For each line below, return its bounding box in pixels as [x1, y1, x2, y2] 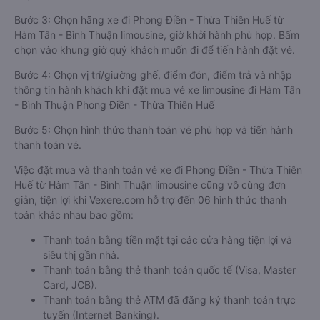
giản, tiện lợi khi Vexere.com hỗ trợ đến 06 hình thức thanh [14, 194, 286, 206]
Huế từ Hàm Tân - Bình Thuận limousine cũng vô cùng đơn [14, 179, 286, 191]
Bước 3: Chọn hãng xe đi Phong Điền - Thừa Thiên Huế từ [14, 14, 284, 26]
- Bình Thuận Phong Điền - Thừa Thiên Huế [14, 99, 214, 111]
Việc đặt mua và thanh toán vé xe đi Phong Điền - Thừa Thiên [14, 164, 302, 176]
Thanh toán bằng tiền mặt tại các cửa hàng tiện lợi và [43, 234, 292, 246]
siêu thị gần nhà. [43, 249, 119, 261]
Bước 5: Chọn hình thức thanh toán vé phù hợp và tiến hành [14, 124, 293, 136]
